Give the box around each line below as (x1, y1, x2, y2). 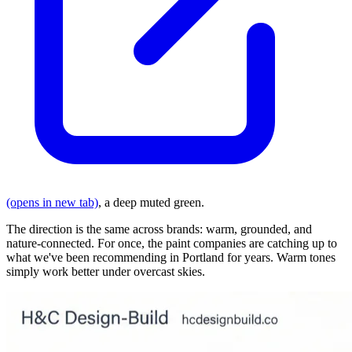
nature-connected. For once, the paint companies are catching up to (6, 236, 337, 250)
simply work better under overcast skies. (6, 264, 205, 278)
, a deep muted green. (98, 195, 204, 209)
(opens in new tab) (6, 195, 98, 209)
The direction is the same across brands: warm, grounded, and (6, 222, 312, 236)
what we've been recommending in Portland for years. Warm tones (6, 250, 335, 264)
